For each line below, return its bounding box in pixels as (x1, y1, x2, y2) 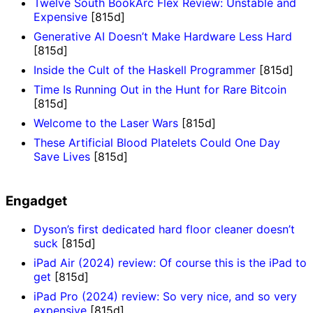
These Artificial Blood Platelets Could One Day (34, 135, 280, 150)
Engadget (6, 193, 67, 210)
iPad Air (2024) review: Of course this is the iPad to (34, 255, 307, 270)
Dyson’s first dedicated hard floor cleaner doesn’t (34, 221, 295, 236)
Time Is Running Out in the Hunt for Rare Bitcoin (34, 82, 286, 96)
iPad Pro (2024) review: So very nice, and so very (34, 289, 297, 303)
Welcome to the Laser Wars (34, 115, 178, 130)
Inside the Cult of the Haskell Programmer (34, 62, 256, 77)
